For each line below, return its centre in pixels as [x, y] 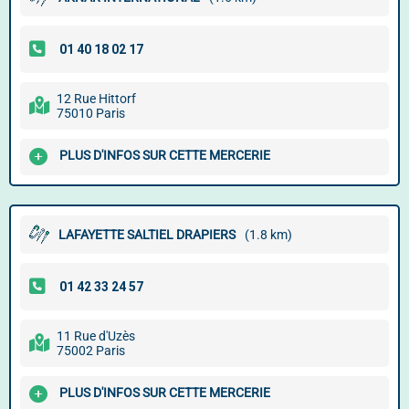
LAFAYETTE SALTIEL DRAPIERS [147, 235]
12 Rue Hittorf [96, 99]
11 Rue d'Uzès [96, 336]
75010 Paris [91, 113]
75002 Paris [91, 351]
